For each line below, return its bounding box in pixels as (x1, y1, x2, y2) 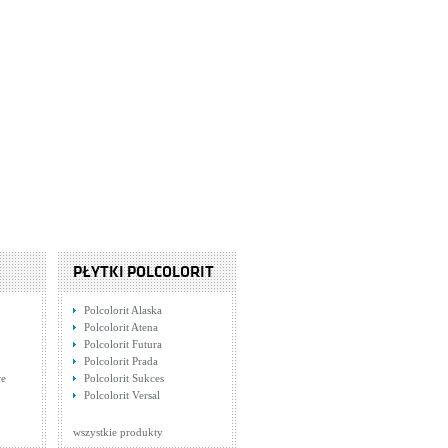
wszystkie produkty (73, 426, 163, 438)
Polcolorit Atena (84, 321, 158, 333)
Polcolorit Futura (84, 338, 162, 350)
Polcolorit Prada (84, 355, 158, 367)
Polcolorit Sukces (84, 372, 164, 384)
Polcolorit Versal (84, 389, 160, 401)
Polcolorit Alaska (84, 304, 162, 316)
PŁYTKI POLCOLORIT (73, 263, 214, 281)
